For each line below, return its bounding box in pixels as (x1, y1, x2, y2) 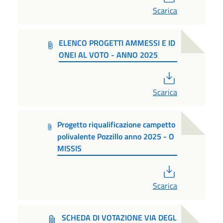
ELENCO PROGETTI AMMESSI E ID (58, 36, 175, 49)
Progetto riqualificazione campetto (57, 118, 175, 130)
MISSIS (57, 142, 82, 154)
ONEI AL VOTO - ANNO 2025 (58, 48, 158, 61)
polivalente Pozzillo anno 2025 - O (57, 130, 174, 142)
